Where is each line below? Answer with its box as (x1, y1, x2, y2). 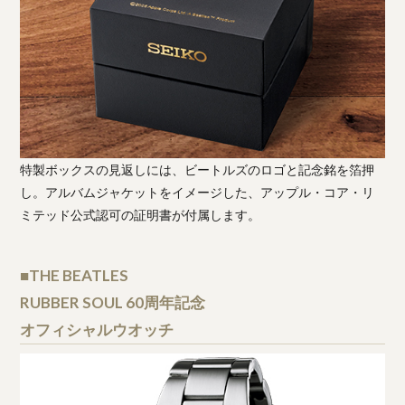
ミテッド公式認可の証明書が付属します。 (20, 207, 261, 223)
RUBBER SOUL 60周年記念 (20, 293, 206, 313)
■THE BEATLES (20, 266, 129, 286)
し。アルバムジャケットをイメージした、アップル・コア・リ (20, 184, 375, 201)
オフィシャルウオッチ (20, 320, 174, 340)
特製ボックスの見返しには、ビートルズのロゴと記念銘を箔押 (20, 162, 375, 178)
